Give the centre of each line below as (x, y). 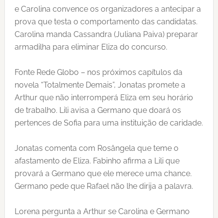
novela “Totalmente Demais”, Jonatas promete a (100, 85)
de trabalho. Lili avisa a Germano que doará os (98, 110)
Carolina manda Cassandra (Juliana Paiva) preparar (106, 34)
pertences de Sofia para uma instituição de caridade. (109, 123)
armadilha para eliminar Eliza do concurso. (91, 47)
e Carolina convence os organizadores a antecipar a (108, 9)
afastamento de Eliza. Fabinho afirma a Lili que (97, 161)
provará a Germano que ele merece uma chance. (103, 173)
